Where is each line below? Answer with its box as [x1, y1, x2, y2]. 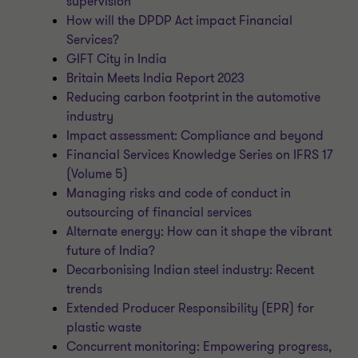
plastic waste [66, 319, 142, 336]
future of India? [66, 242, 156, 260]
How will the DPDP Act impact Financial [66, 12, 293, 30]
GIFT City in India [66, 50, 168, 68]
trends [66, 280, 103, 298]
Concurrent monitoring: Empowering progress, [66, 338, 332, 356]
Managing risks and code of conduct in [66, 185, 292, 202]
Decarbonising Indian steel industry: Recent [66, 261, 315, 279]
